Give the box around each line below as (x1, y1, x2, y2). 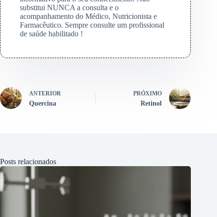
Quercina (29, 100, 56, 108)
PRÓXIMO (133, 90, 162, 97)
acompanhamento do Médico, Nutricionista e (20, 12, 157, 21)
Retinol (140, 100, 162, 108)
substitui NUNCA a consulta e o (20, 3, 119, 12)
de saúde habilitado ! (20, 30, 83, 38)
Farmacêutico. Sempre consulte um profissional (20, 21, 164, 30)
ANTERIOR (29, 90, 61, 97)
